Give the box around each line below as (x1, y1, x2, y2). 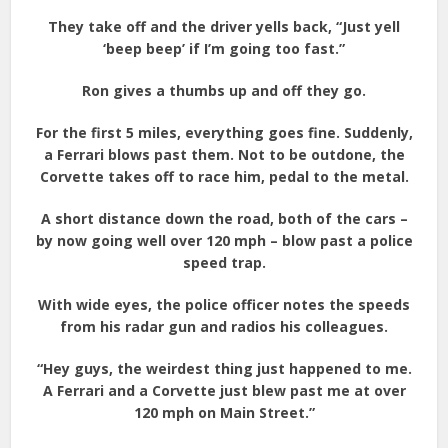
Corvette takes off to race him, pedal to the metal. (39, 167, 409, 186)
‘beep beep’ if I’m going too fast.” (103, 39, 345, 58)
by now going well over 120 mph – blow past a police (35, 231, 413, 250)
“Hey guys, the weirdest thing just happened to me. (36, 359, 412, 378)
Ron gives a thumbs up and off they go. (82, 81, 366, 100)
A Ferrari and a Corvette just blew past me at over (42, 381, 406, 400)
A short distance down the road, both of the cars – (40, 209, 408, 228)
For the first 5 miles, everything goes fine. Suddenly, (35, 123, 413, 142)
